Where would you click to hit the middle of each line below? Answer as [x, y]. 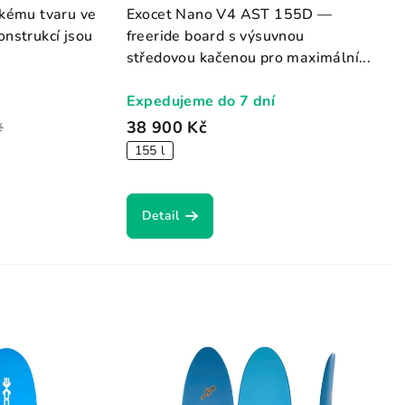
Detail [160, 215]
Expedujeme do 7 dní [201, 101]
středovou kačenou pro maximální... [249, 57]
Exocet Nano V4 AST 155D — [229, 14]
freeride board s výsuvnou [215, 36]
